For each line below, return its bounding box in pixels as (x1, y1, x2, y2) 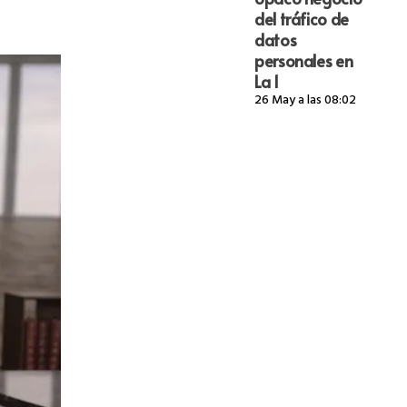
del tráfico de (253, 6, 349, 30)
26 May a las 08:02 (253, 88, 356, 114)
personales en (253, 48, 353, 72)
